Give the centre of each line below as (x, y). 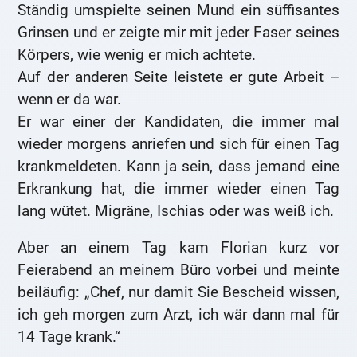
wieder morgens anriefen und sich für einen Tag (178, 144)
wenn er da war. (70, 100)
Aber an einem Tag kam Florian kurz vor (178, 247)
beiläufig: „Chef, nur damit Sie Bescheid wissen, (178, 292)
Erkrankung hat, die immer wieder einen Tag (178, 189)
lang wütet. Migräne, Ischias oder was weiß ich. (176, 211)
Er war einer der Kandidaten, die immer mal (178, 122)
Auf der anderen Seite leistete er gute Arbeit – (178, 77)
